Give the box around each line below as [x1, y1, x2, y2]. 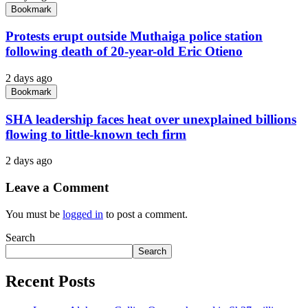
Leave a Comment [5, 180, 109, 195]
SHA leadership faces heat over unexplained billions [5, 111, 296, 126]
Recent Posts [5, 272, 95, 290]
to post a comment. [103, 208, 188, 220]
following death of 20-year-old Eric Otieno [5, 44, 243, 59]
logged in [63, 208, 103, 220]
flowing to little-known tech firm [5, 126, 186, 142]
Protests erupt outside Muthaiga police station [5, 29, 263, 44]
